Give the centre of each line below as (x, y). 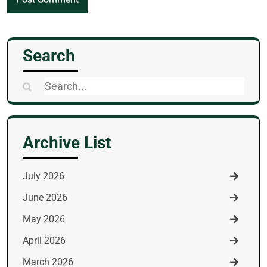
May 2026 (44, 219)
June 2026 (45, 198)
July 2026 (44, 176)
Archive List (67, 143)
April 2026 (44, 240)
